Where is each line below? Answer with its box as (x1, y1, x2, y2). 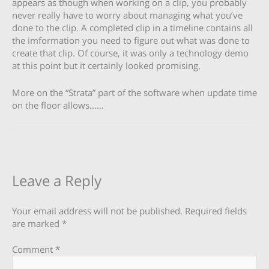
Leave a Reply (12, 171, 101, 191)
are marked (12, 217, 62, 230)
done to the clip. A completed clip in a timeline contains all (12, 22, 253, 34)
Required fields (185, 205, 247, 217)
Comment (12, 243, 55, 256)
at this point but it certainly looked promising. (12, 59, 201, 72)
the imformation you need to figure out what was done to (12, 34, 250, 47)
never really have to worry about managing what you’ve (12, 9, 243, 22)
